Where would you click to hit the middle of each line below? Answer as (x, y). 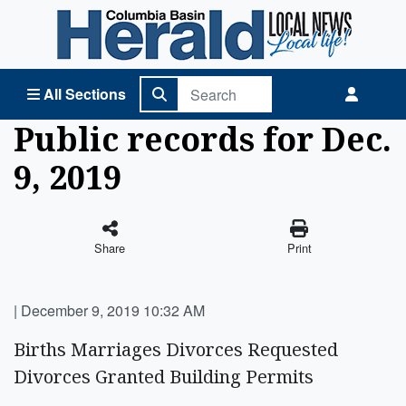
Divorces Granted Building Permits (164, 377)
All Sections (85, 94)
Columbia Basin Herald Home (109, 17)
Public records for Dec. (203, 139)
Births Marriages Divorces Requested (176, 349)
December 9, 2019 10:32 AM (113, 310)
